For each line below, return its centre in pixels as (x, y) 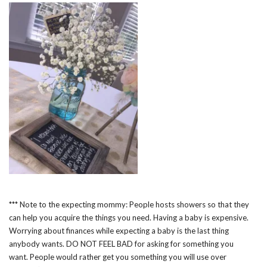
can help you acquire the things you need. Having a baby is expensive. (129, 217)
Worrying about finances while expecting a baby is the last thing (119, 230)
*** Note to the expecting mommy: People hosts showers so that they (129, 204)
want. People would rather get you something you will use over (118, 257)
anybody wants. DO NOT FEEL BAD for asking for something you (121, 243)
